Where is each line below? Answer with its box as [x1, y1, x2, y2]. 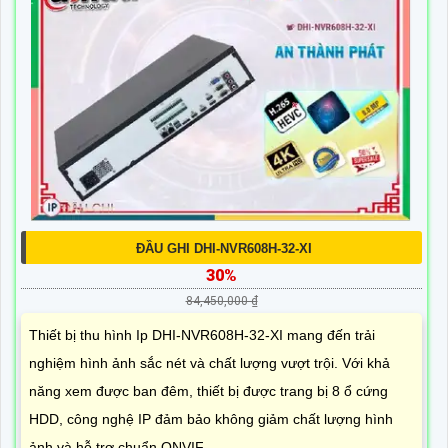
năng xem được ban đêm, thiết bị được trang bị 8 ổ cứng [29, 383, 388, 400]
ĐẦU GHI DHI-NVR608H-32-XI [136, 241, 312, 257]
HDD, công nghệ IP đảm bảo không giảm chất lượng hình [29, 411, 393, 428]
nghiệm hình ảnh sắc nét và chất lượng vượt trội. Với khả [29, 355, 390, 372]
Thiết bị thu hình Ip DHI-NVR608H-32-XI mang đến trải [29, 327, 375, 344]
